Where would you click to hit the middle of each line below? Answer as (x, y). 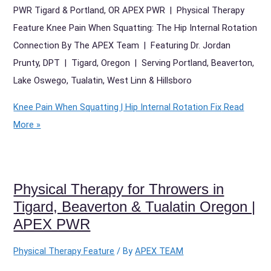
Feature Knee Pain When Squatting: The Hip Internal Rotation (135, 28)
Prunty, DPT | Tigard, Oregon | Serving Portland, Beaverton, (134, 63)
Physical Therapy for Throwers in (119, 189)
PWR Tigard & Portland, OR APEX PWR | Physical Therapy (129, 11)
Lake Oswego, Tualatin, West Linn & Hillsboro (103, 81)
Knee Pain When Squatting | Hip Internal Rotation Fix (118, 107)
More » (27, 124)
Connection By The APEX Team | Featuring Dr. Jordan (122, 46)
